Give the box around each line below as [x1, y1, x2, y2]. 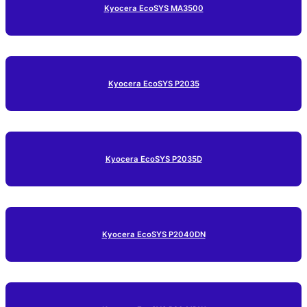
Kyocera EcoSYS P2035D [105, 154, 202, 164]
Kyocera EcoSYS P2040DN [101, 230, 206, 240]
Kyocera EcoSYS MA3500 [103, 3, 204, 14]
